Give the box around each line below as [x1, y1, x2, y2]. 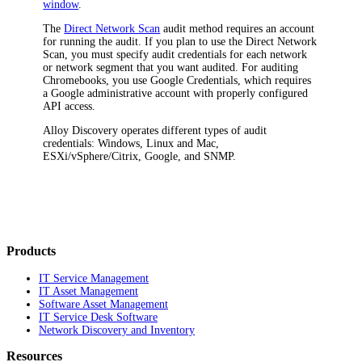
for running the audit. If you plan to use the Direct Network [43, 35, 318, 48]
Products [6, 243, 56, 259]
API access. [43, 99, 96, 112]
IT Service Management [39, 272, 149, 285]
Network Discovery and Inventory [39, 324, 195, 337]
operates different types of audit [118, 124, 267, 137]
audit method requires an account [160, 22, 315, 35]
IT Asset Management [39, 285, 138, 298]
